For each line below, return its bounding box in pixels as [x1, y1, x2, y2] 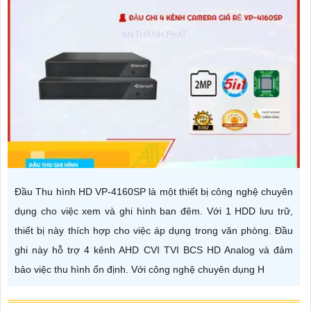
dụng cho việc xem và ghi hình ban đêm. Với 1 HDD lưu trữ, [15, 205, 293, 217]
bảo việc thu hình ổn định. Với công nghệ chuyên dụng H [15, 264, 264, 276]
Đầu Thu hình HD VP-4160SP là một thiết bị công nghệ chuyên [15, 186, 293, 198]
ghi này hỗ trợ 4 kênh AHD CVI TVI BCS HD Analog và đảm [15, 244, 293, 256]
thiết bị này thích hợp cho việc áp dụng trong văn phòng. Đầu [15, 225, 293, 237]
